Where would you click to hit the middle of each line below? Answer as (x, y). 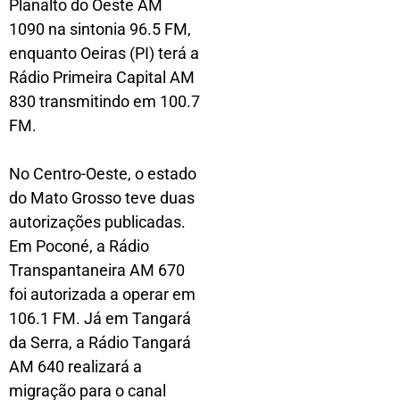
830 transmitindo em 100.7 (104, 101)
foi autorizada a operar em (102, 294)
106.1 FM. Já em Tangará (100, 318)
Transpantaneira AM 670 (97, 270)
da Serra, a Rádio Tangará (100, 342)
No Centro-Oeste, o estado (103, 173)
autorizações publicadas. (97, 221)
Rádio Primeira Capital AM (102, 77)
